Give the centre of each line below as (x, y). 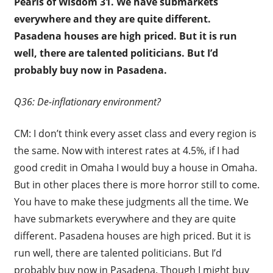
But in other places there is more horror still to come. (136, 184)
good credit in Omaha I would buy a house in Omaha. (135, 167)
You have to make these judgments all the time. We (131, 201)
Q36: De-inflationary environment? (87, 101)
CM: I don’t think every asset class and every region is (135, 133)
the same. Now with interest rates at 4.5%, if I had (126, 150)
